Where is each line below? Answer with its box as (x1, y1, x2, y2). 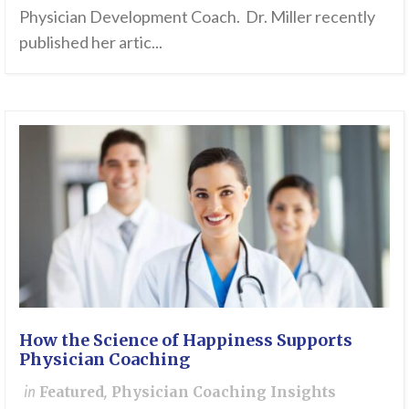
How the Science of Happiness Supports (19, 330, 352, 351)
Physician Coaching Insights (111, 383, 336, 402)
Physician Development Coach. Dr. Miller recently (19, 6, 375, 27)
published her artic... (19, 32, 163, 53)
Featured (39, 383, 104, 402)
